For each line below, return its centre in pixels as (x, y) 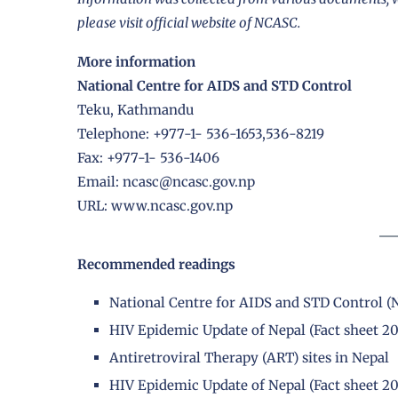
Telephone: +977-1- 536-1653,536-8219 (201, 134)
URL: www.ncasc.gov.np (155, 206)
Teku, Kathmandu (135, 110)
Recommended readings (156, 265)
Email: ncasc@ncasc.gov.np (166, 182)
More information (136, 62)
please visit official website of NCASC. (189, 23)
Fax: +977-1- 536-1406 (148, 158)
